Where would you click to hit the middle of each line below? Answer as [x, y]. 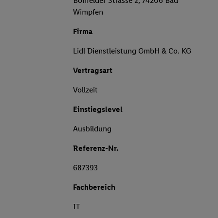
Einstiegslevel [98, 109]
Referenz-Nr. [96, 148]
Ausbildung [92, 129]
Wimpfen [88, 12]
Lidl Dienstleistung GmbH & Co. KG [132, 51]
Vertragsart [93, 71]
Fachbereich [94, 187]
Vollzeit [85, 90]
